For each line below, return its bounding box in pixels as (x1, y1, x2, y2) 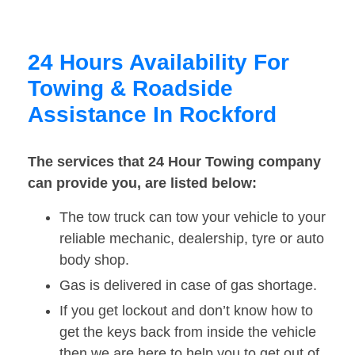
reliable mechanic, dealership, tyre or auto (59, 231, 324, 247)
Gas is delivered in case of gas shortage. (59, 277, 317, 294)
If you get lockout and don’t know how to (59, 303, 313, 319)
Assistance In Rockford (28, 102, 277, 128)
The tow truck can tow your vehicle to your (59, 209, 326, 226)
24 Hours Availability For (28, 50, 289, 75)
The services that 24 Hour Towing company (28, 154, 321, 170)
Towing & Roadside (28, 76, 233, 101)
